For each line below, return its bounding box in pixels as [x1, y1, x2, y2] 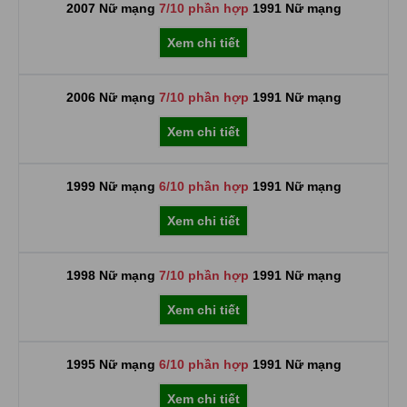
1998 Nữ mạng [65, 268, 159, 283]
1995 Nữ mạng [65, 357, 159, 372]
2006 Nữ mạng [65, 90, 159, 104]
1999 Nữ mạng [65, 179, 159, 194]
